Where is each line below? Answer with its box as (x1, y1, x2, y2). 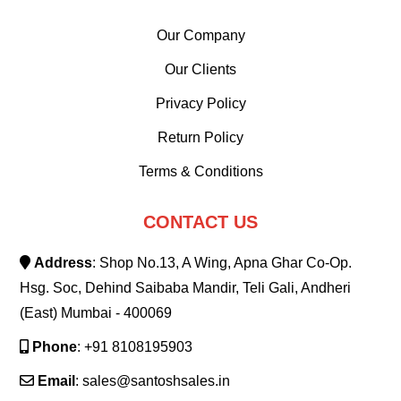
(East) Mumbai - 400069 (20, 305, 173, 321)
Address (34, 255, 93, 271)
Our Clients (165, 62, 236, 78)
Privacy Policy (155, 96, 246, 112)
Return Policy (158, 130, 243, 146)
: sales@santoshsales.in (75, 373, 231, 389)
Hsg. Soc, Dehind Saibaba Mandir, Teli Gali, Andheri (20, 280, 352, 296)
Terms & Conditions (138, 164, 263, 180)
